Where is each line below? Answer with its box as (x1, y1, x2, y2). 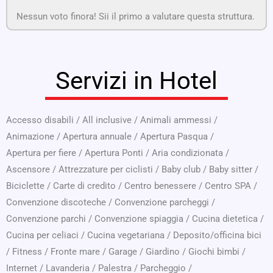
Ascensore (6, 164, 50, 175)
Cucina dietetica (192, 213, 258, 225)
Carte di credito (53, 180, 116, 192)
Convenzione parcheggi (115, 197, 209, 208)
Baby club (161, 164, 200, 175)
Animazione (6, 131, 54, 143)
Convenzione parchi (6, 213, 86, 225)
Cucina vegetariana (87, 230, 165, 241)
